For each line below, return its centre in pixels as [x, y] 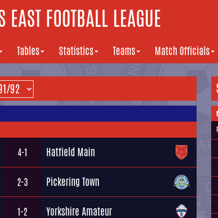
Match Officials [182, 51]
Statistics [76, 51]
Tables [28, 51]
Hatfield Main [71, 152]
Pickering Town [73, 182]
